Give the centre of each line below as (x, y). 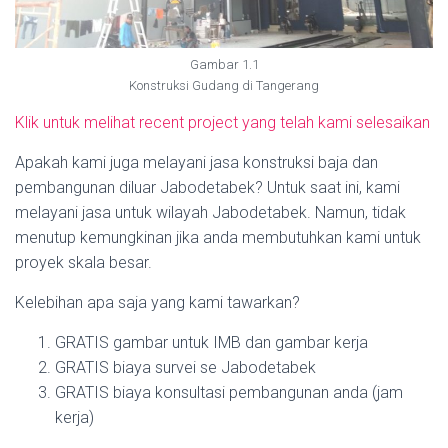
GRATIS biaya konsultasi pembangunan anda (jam (229, 392)
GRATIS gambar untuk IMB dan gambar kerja (211, 342)
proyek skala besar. (83, 262)
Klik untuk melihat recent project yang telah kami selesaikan (222, 122)
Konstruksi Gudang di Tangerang (224, 85)
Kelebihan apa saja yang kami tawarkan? (157, 302)
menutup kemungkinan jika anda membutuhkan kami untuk (218, 237)
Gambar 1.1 (224, 64)
